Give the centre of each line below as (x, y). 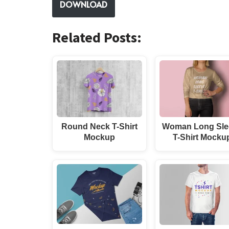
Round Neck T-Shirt (100, 127)
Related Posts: (97, 37)
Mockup (100, 137)
